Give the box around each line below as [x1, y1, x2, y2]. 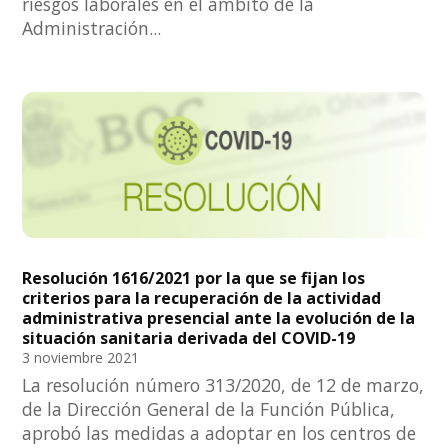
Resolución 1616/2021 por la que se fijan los [22, 267, 366, 290]
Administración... [22, 15, 162, 40]
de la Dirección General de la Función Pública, [22, 397, 396, 422]
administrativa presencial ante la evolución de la [22, 307, 416, 330]
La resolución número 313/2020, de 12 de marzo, [22, 373, 425, 398]
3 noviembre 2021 [22, 348, 140, 368]
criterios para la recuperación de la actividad [22, 287, 382, 310]
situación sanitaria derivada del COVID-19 [22, 327, 356, 350]
